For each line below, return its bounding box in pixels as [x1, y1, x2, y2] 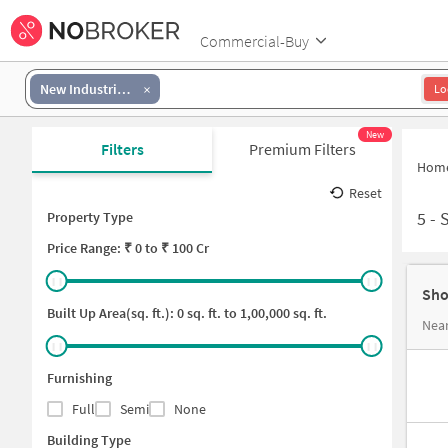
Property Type [47, 208, 133, 226]
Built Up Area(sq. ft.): [47, 304, 177, 322]
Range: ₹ [77, 239, 135, 257]
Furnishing [47, 369, 112, 387]
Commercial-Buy [200, 30, 309, 51]
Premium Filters [248, 139, 356, 159]
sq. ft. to [184, 304, 237, 322]
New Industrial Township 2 [117, 79, 130, 98]
